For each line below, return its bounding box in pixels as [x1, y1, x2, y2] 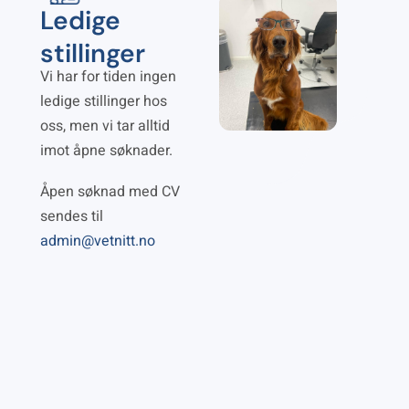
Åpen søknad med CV [40, 181, 180, 204]
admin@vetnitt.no [40, 230, 155, 253]
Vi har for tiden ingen [40, 66, 176, 88]
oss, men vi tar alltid [40, 115, 170, 137]
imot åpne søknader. [40, 140, 173, 162]
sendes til [40, 205, 103, 228]
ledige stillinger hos [40, 90, 167, 112]
